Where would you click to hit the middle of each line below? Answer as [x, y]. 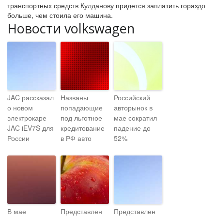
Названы [74, 97]
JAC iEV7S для [31, 128]
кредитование [83, 128]
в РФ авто [76, 138]
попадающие [82, 108]
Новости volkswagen [71, 28]
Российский [132, 97]
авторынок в [133, 108]
